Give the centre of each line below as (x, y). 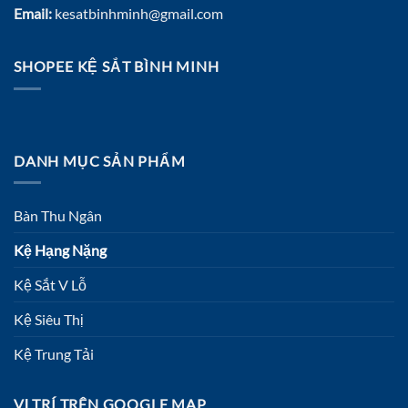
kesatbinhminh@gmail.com (138, 13)
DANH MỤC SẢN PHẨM (100, 160)
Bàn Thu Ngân (58, 216)
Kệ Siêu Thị (49, 320)
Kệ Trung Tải (54, 354)
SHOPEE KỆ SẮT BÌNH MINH (117, 66)
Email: (33, 13)
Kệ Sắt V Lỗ (50, 285)
